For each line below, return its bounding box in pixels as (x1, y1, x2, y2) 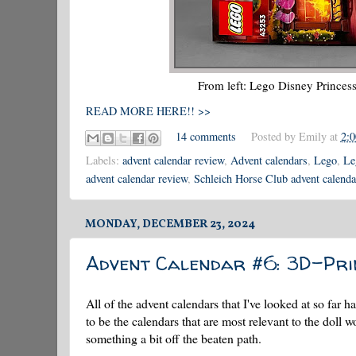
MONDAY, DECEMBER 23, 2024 (85, 215, 255, 232)
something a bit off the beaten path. (86, 329, 261, 346)
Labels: (86, 152, 122, 168)
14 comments (176, 128, 237, 144)
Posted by (250, 128, 299, 144)
